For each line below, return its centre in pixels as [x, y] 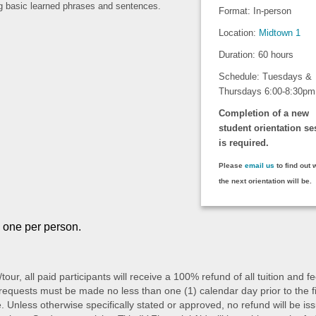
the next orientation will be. [265, 181]
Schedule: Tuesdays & [265, 77]
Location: [238, 33]
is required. [243, 143]
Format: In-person [255, 11]
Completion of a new [263, 113]
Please [231, 165]
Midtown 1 [279, 33]
